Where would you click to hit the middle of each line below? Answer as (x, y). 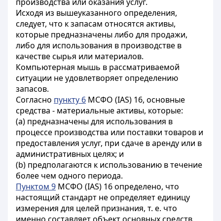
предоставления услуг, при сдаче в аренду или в (109, 143)
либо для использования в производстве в (99, 45)
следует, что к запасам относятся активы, (96, 24)
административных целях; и (70, 154)
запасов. (32, 89)
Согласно (35, 100)
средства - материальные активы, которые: (99, 110)
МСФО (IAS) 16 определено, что (117, 186)
